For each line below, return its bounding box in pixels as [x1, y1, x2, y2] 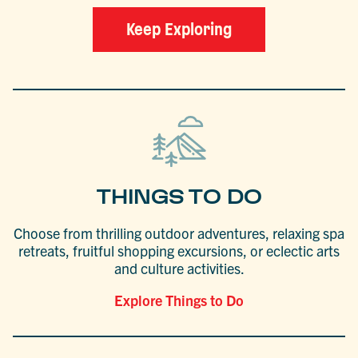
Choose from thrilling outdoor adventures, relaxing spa [14, 224, 344, 243]
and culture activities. [113, 259, 245, 278]
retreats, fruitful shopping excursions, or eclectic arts [18, 241, 340, 261]
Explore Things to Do [114, 291, 244, 310]
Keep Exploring [126, 20, 232, 38]
